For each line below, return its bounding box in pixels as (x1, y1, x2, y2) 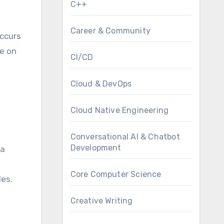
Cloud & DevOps (70, 79, 132, 88)
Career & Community (70, 26, 151, 35)
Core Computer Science (70, 169, 161, 179)
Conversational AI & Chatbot (70, 132, 180, 141)
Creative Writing (70, 196, 133, 205)
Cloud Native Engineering (70, 105, 169, 115)
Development (70, 143, 121, 152)
